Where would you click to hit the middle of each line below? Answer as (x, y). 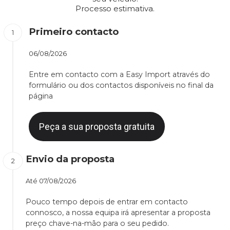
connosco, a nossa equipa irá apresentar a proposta (118, 213)
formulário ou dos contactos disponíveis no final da (121, 85)
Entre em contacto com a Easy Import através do (119, 75)
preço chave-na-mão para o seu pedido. (97, 224)
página (41, 96)
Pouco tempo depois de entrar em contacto (107, 202)
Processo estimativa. (115, 9)
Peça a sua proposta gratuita (97, 127)
